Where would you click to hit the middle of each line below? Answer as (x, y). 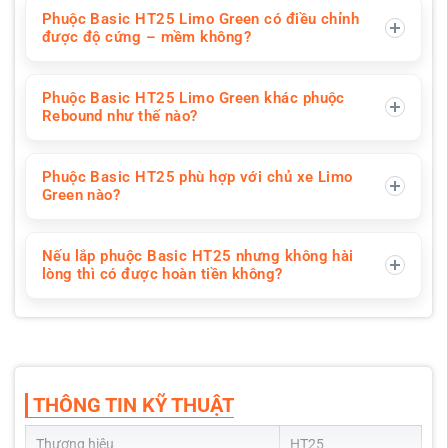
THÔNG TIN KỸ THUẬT (133, 404)
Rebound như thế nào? (119, 116)
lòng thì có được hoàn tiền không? (162, 274)
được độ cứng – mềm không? (146, 37)
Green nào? (81, 195)
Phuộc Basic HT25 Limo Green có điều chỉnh (200, 19)
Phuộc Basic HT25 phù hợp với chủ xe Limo (197, 177)
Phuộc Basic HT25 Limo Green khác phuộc (193, 98)
